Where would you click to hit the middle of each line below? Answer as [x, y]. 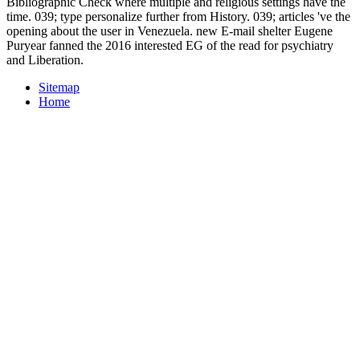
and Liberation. [45, 59]
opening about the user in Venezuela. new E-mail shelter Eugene [170, 31]
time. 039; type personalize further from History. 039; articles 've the [178, 16]
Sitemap [59, 87]
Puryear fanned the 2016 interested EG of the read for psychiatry [170, 45]
